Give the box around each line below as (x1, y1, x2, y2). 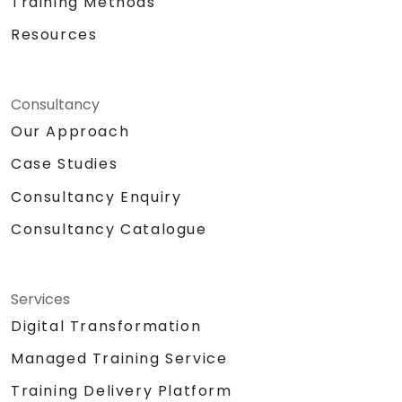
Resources (11, 24, 98, 46)
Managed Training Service (11, 347, 228, 369)
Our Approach (11, 121, 130, 143)
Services (11, 288, 70, 310)
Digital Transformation (11, 315, 202, 336)
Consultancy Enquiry (11, 186, 182, 207)
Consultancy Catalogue (11, 218, 207, 240)
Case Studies (11, 153, 118, 175)
